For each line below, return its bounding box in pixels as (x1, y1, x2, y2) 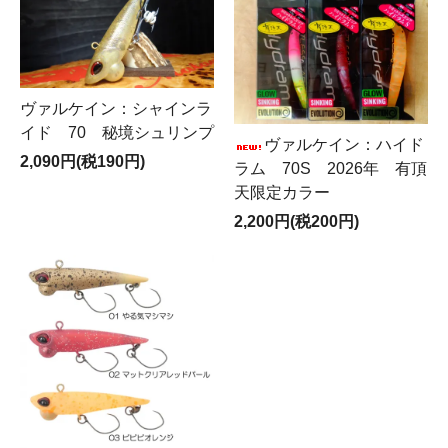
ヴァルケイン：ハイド (264, 136, 424, 154)
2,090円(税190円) (20, 152, 145, 170)
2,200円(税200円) (234, 213, 359, 231)
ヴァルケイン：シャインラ (20, 99, 212, 117)
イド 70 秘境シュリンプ (20, 123, 214, 141)
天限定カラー (234, 184, 330, 202)
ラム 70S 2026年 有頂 (234, 160, 427, 178)
